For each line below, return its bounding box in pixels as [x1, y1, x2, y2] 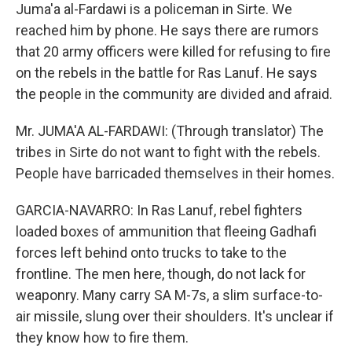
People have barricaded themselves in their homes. [16, 165, 335, 181]
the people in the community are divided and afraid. [16, 86, 332, 102]
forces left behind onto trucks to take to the [16, 244, 287, 261]
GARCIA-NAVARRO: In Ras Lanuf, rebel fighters [16, 202, 302, 218]
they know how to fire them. [16, 329, 189, 346]
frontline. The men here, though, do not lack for [16, 266, 306, 282]
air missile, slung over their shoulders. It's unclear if [16, 308, 334, 324]
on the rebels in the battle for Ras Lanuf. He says [16, 64, 317, 81]
